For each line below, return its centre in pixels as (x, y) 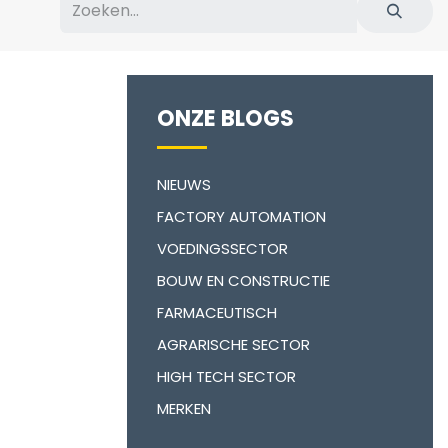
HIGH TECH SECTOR (226, 376)
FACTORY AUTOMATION (241, 216)
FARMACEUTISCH (217, 312)
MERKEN (184, 408)
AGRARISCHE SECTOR (233, 344)
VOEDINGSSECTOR (222, 248)
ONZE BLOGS (225, 118)
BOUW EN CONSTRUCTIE (243, 280)
